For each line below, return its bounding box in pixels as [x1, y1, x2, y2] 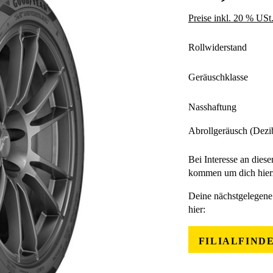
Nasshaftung [188, 101, 236, 112]
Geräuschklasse [188, 71, 248, 82]
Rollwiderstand [188, 41, 247, 52]
